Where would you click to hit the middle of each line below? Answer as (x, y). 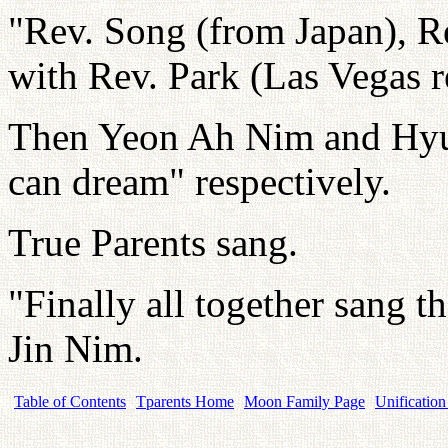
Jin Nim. (80, 348)
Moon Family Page (304, 401)
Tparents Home (185, 401)
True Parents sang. (153, 242)
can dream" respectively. (199, 181)
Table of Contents (70, 401)
